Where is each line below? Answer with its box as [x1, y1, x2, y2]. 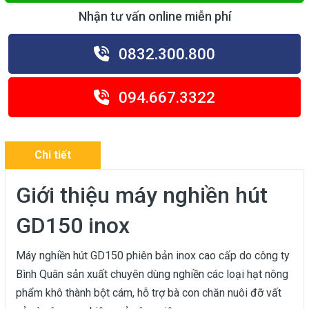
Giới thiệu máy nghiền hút [16, 182, 268, 208]
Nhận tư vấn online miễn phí [78, 9, 231, 23]
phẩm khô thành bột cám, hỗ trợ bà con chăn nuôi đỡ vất [16, 286, 281, 299]
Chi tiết [34, 148, 71, 161]
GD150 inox [16, 212, 141, 239]
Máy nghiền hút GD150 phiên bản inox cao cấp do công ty [16, 249, 290, 262]
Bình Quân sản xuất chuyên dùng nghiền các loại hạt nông [16, 268, 288, 281]
